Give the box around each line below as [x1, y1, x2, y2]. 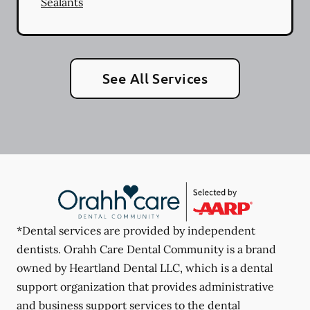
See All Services [102, 69, 208, 87]
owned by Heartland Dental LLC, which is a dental [17, 260, 273, 275]
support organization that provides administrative [17, 279, 274, 293]
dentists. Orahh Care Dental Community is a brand [17, 241, 276, 256]
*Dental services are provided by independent [17, 223, 255, 237]
